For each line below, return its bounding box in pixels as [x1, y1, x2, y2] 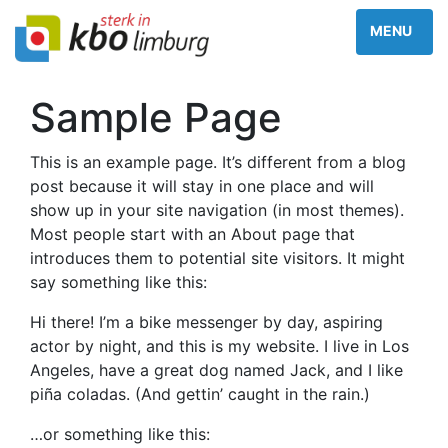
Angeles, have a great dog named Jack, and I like [30, 360, 403, 380]
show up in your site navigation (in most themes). [30, 200, 404, 220]
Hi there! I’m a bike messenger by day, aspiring [30, 312, 383, 332]
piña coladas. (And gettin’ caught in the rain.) [30, 384, 370, 404]
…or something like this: [30, 424, 210, 444]
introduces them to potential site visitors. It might [30, 248, 405, 268]
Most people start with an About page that [30, 224, 355, 244]
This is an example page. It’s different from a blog [30, 152, 406, 172]
